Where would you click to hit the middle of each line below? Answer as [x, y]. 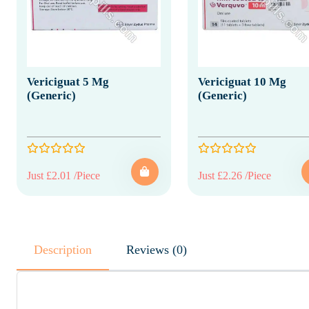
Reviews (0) [180, 249]
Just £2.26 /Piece [234, 175]
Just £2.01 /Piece [63, 175]
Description [63, 249]
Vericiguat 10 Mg [242, 81]
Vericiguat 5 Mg [68, 81]
